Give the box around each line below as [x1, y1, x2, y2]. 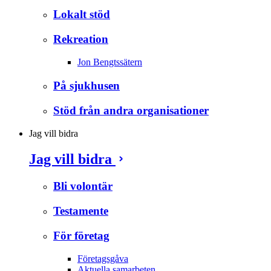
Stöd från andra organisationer [53, 103, 209, 117]
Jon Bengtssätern [77, 57, 142, 68]
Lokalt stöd [53, 7, 110, 21]
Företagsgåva [77, 253, 128, 264]
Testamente [53, 204, 108, 217]
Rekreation [53, 32, 108, 45]
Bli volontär [53, 180, 113, 193]
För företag [53, 229, 109, 242]
